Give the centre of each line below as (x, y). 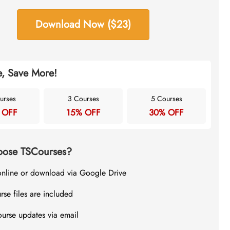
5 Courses (166, 99)
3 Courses (83, 99)
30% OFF (167, 112)
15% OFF (83, 112)
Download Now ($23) (83, 24)
